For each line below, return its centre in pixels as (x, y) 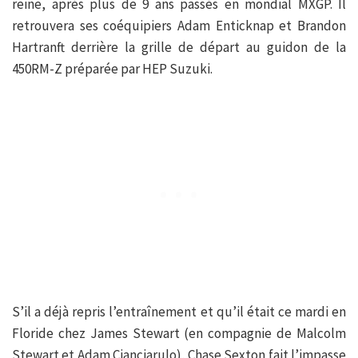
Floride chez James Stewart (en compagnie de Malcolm (179, 334)
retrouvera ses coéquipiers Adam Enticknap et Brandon (179, 26)
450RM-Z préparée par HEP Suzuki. (112, 69)
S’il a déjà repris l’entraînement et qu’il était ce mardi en (179, 312)
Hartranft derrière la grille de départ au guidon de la (179, 48)
